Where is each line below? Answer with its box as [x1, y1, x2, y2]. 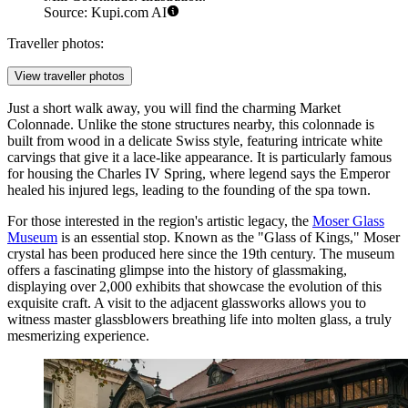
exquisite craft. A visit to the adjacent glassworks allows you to [7, 295, 366, 311]
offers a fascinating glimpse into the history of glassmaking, [7, 262, 347, 279]
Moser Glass [312, 213, 384, 229]
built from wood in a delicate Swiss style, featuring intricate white [7, 133, 382, 149]
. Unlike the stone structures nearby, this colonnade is [70, 117, 374, 133]
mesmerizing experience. [7, 328, 149, 344]
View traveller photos [15, 69, 125, 84]
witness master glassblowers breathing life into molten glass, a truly [7, 311, 392, 328]
